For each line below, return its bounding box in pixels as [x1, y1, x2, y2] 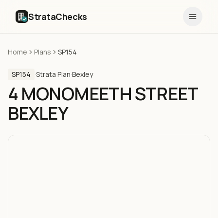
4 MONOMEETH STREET [8, 82, 198, 106]
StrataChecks [28, 11, 87, 22]
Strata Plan [36, 70, 71, 79]
